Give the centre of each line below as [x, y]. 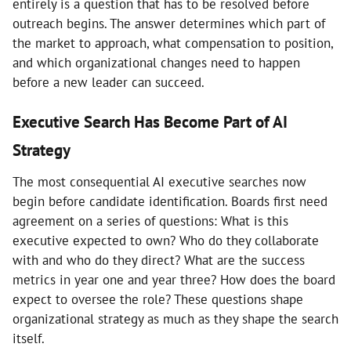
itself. [29, 338]
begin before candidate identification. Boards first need [170, 201]
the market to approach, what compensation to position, [173, 43]
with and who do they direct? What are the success [159, 260]
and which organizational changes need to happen [156, 63]
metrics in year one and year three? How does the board [174, 280]
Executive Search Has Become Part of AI [150, 122]
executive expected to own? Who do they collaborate [166, 241]
